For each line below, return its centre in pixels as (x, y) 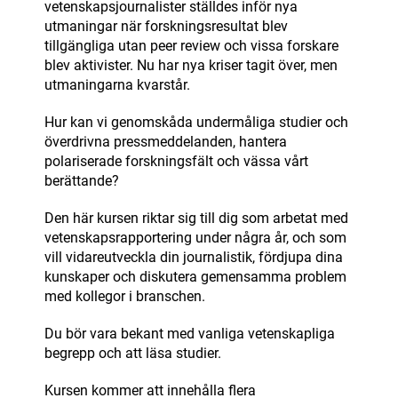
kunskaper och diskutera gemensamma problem (195, 277)
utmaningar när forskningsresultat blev (166, 27)
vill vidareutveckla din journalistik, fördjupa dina (194, 258)
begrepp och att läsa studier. (133, 354)
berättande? (82, 181)
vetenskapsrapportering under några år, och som (195, 238)
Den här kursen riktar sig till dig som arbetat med (196, 219)
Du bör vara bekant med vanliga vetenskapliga (190, 334)
